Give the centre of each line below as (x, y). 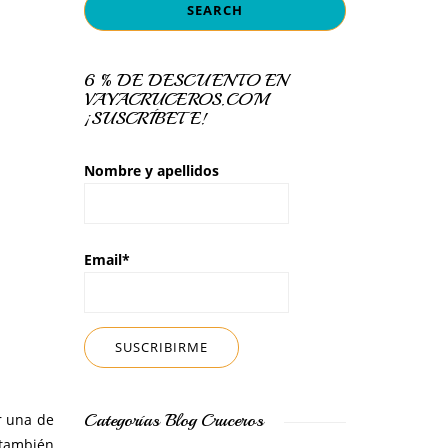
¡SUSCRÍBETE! (145, 118)
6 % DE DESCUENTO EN (185, 80)
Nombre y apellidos (151, 170)
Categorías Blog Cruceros (173, 419)
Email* (106, 260)
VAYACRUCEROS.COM (175, 99)
